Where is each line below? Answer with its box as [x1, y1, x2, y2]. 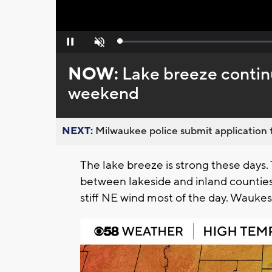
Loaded [120, 39, 146, 49]
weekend [67, 83, 139, 105]
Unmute [85, 41, 111, 50]
